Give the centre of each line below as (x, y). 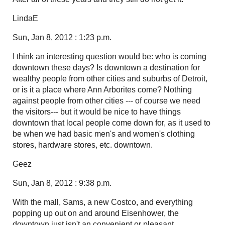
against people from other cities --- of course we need (106, 100)
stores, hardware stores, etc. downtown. (83, 145)
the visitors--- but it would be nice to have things (97, 111)
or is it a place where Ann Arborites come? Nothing (102, 89)
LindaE (25, 18)
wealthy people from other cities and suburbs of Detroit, (110, 78)
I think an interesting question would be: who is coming (109, 56)
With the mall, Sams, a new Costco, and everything (103, 202)
